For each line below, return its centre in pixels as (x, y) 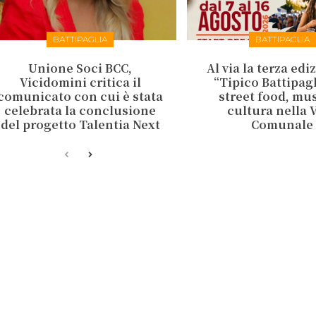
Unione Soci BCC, (80, 68)
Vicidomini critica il (80, 82)
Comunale (282, 124)
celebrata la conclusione (80, 110)
